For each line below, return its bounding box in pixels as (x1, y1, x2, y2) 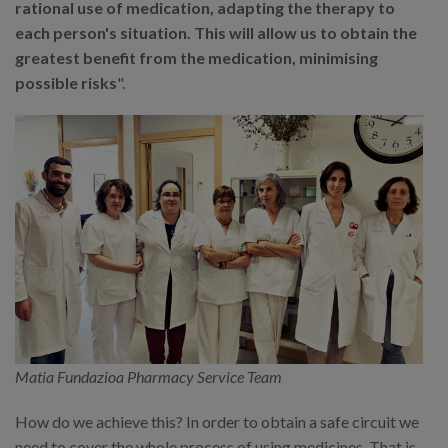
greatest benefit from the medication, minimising (15, 48, 378, 68)
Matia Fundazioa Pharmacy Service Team (15, 367, 282, 387)
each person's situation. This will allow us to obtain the (15, 23, 417, 43)
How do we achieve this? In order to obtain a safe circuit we (15, 412, 419, 432)
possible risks (15, 73, 117, 93)
